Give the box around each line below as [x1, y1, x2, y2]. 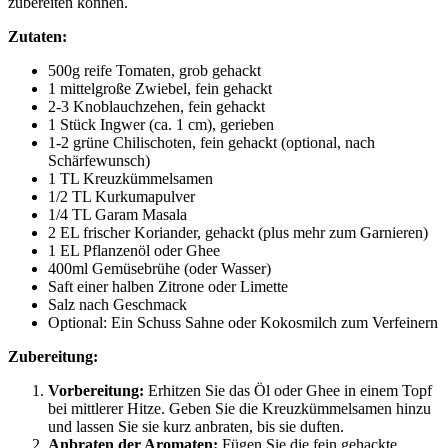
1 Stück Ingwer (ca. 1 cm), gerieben [48, 116, 274, 134]
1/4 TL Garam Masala [48, 206, 187, 224]
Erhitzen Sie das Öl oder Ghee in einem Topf [144, 382, 432, 400]
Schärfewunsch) [48, 152, 150, 170]
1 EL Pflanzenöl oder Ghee [48, 242, 220, 260]
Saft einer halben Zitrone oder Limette [48, 278, 288, 296]
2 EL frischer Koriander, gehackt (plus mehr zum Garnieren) [48, 224, 428, 242]
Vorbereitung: [48, 382, 144, 400]
